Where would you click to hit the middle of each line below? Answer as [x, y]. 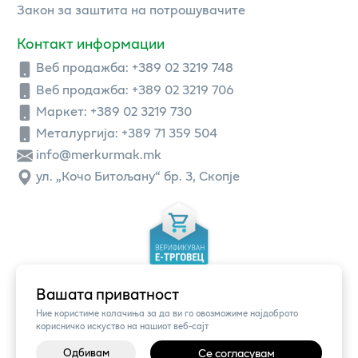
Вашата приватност [107, 294]
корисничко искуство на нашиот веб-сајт [122, 326]
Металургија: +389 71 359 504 [126, 132]
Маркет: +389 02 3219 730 [113, 110]
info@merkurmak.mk [98, 153]
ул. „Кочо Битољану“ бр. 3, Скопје [137, 175]
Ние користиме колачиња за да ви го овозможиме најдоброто [167, 313]
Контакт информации [91, 44]
